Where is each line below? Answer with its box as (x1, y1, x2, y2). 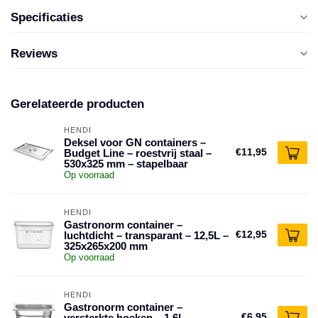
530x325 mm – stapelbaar (64, 158, 188, 170)
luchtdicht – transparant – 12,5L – (64, 229, 229, 241)
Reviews (11, 47, 57, 60)
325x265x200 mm (64, 240, 148, 252)
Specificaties (11, 11, 83, 24)
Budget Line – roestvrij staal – (64, 147, 212, 159)
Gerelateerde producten (11, 97, 144, 111)
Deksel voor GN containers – (64, 136, 206, 148)
